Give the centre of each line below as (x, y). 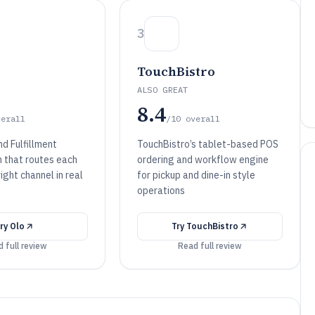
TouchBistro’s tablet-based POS (207, 144)
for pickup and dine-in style (196, 175)
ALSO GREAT (162, 90)
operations (161, 191)
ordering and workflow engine (202, 160)
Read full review (210, 246)
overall (202, 118)
